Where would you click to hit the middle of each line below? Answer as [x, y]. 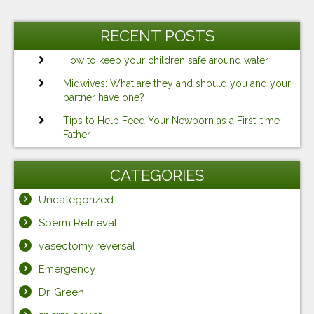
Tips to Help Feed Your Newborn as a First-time [171, 120]
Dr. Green [61, 292]
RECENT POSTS [157, 35]
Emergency [67, 269]
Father [77, 134]
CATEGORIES [157, 175]
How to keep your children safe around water [166, 60]
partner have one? [104, 97]
